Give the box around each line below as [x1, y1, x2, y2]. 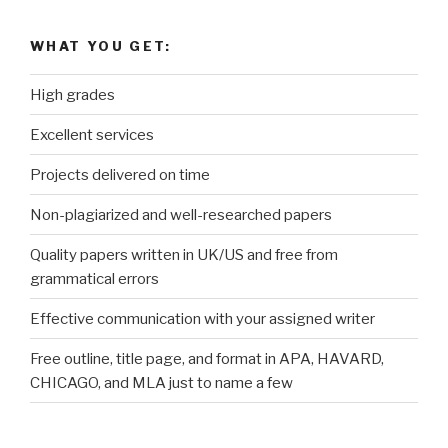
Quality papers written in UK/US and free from [30, 245, 338, 264]
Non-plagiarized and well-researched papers [30, 205, 332, 224]
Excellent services [30, 125, 154, 144]
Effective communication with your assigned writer [30, 309, 375, 328]
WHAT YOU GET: [30, 37, 172, 54]
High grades [30, 85, 115, 104]
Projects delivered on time [30, 165, 210, 184]
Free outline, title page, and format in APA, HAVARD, [30, 349, 384, 368]
